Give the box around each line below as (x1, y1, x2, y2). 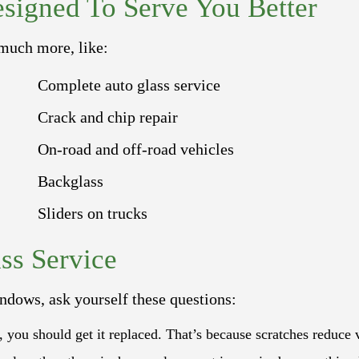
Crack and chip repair (37, 107, 178, 126)
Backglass (37, 171, 103, 190)
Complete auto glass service (37, 75, 220, 94)
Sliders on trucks (37, 204, 147, 222)
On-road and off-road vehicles (37, 139, 234, 158)
